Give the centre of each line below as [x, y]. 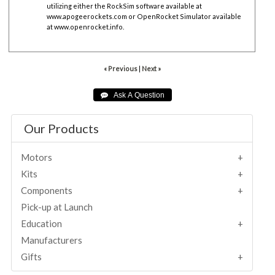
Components [47, 190]
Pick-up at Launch [57, 207]
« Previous [120, 68]
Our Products [62, 128]
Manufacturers [52, 240]
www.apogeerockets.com [87, 16]
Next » [151, 68]
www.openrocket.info [89, 26]
